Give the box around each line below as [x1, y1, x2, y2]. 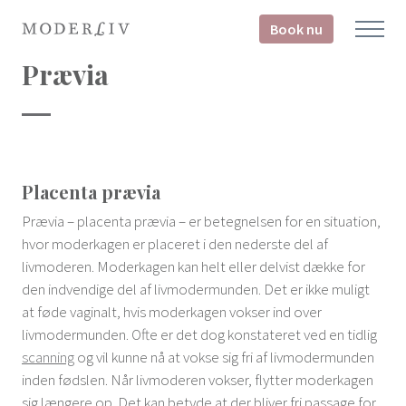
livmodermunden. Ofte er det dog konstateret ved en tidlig [22, 324, 377, 344]
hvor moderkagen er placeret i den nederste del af [22, 234, 328, 254]
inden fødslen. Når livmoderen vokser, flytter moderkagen [22, 370, 373, 390]
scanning [22, 347, 74, 367]
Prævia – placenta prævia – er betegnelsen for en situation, [22, 211, 381, 231]
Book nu [270, 20, 323, 38]
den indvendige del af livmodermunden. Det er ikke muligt [22, 279, 370, 299]
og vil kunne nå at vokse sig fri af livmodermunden [74, 347, 374, 367]
